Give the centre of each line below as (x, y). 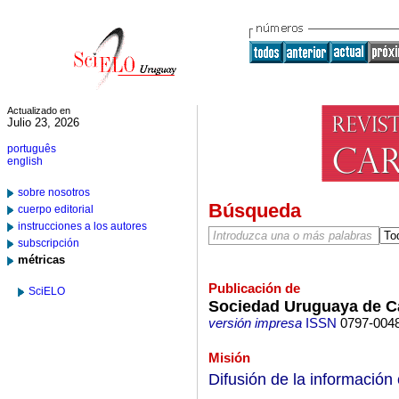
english (25, 161)
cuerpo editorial (56, 209)
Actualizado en (39, 110)
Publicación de (254, 288)
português (32, 149)
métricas (41, 260)
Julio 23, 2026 (43, 122)
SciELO (47, 291)
